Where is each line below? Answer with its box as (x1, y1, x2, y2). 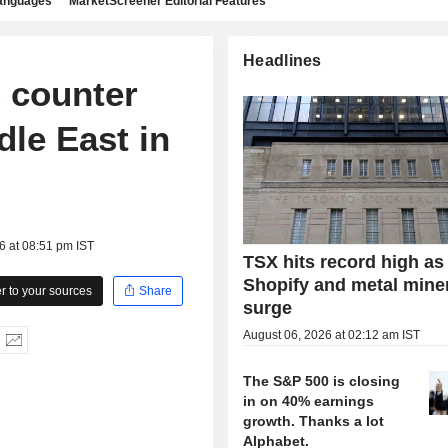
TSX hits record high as (243, 252, 445, 273)
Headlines (243, 52, 322, 69)
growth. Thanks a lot (243, 413, 385, 430)
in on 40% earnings (243, 393, 375, 410)
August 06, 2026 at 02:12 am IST (243, 328, 421, 343)
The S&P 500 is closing (243, 373, 401, 390)
